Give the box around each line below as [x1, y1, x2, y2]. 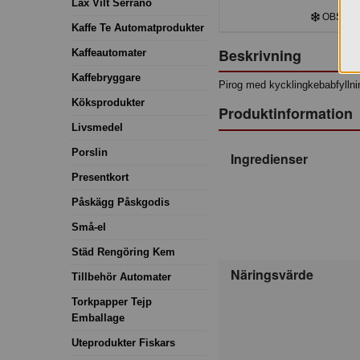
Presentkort [72, 170, 129, 183]
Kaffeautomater [72, 46, 146, 59]
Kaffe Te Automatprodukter [72, 21, 204, 34]
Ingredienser [231, 149, 308, 169]
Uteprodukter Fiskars [72, 336, 175, 349]
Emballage [72, 311, 125, 324]
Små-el [72, 220, 106, 233]
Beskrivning [219, 44, 301, 66]
